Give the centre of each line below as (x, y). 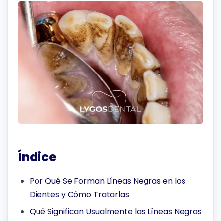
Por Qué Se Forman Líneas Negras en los (108, 181)
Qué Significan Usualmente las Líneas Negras (116, 212)
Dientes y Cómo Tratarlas (79, 194)
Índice (37, 157)
